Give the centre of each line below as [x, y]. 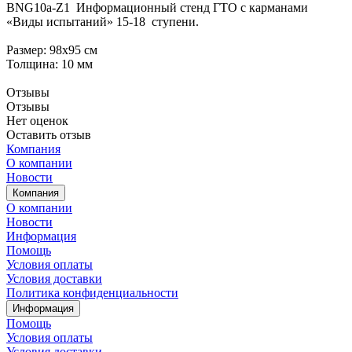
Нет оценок [37, 121]
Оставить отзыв [49, 135]
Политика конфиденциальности [92, 293]
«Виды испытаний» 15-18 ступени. [104, 22]
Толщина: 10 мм [49, 64]
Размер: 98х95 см [52, 50]
